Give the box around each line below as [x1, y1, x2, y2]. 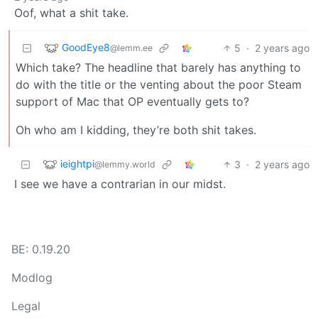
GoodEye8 [62, 40, 110, 53]
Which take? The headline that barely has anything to [16, 60, 301, 75]
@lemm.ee [110, 42, 153, 53]
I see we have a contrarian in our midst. [14, 176, 226, 191]
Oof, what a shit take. [14, 5, 128, 20]
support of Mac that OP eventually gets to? [16, 94, 249, 109]
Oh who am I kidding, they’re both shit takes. [16, 122, 256, 137]
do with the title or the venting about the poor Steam [16, 77, 302, 92]
